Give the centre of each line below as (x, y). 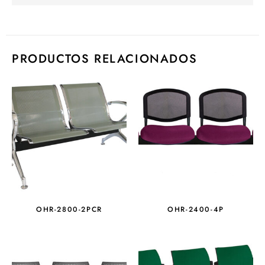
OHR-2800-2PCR (69, 209)
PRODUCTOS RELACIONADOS (105, 59)
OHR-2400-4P (196, 209)
